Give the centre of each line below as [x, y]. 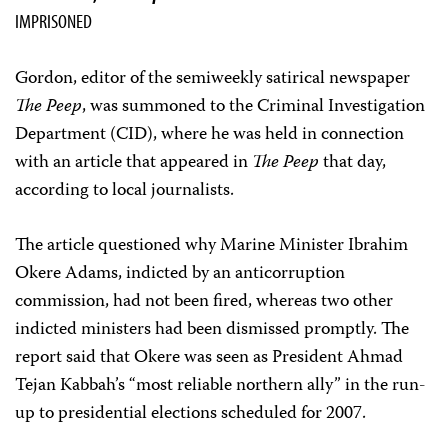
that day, [352, 163]
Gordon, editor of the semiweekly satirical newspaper [212, 79]
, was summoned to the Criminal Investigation [253, 107]
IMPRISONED [53, 20]
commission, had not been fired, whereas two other [204, 302]
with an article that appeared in [133, 163]
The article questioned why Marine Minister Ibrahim [211, 246]
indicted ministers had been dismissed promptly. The [212, 330]
